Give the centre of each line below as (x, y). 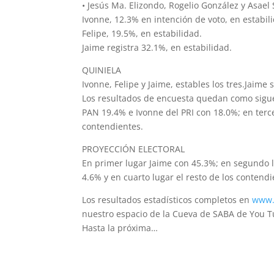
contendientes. (113, 127)
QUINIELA (102, 70)
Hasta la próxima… (120, 228)
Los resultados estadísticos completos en (167, 200)
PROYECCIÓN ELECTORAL (134, 149)
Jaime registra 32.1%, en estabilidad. (157, 48)
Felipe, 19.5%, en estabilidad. (142, 34)
